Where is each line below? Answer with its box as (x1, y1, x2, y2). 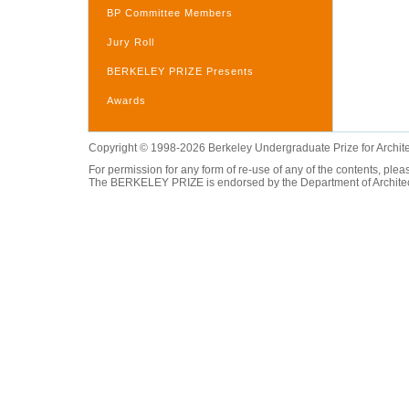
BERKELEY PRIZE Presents (107, 66, 254, 77)
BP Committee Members (107, 7, 233, 18)
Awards (107, 95, 146, 106)
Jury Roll (107, 37, 154, 47)
